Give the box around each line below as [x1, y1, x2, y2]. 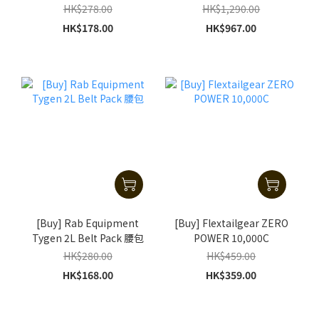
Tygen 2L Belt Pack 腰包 [31, 230, 144, 245]
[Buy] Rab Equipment [36, 215, 140, 230]
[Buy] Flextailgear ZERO [174, 215, 288, 230]
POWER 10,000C [193, 230, 269, 245]
